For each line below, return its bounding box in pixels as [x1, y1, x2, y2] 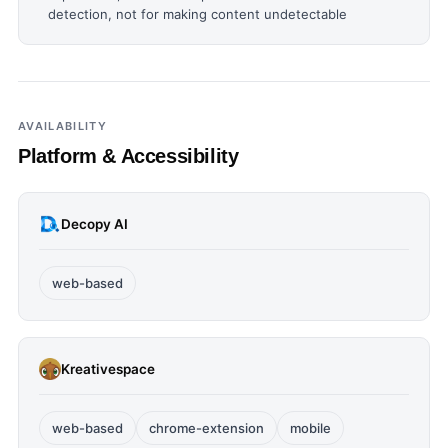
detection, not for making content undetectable [48, 6, 347, 22]
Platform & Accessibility [18, 145, 239, 167]
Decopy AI [61, 215, 128, 232]
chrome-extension [149, 420, 264, 436]
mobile [290, 420, 331, 436]
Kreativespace [61, 360, 155, 377]
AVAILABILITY [18, 119, 107, 133]
